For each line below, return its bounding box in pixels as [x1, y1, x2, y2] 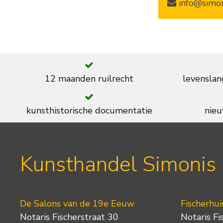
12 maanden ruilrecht [45, 72, 134, 85]
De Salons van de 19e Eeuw [20, 197, 134, 210]
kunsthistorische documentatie [26, 104, 152, 116]
